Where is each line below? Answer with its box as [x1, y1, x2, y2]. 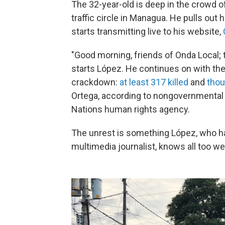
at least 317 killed [120, 77, 188, 87]
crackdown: [71, 77, 120, 87]
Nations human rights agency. [71, 104, 190, 115]
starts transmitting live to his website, [71, 26, 223, 37]
